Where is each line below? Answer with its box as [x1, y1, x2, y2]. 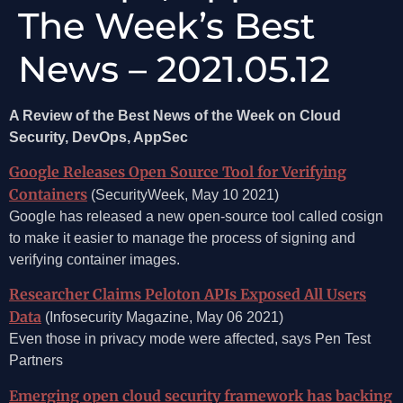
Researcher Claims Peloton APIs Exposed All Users [9, 285, 366, 304]
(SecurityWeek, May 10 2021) [87, 186, 279, 202]
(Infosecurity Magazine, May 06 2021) [41, 309, 283, 326]
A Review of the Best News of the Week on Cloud [9, 107, 341, 123]
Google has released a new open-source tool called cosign [9, 208, 383, 224]
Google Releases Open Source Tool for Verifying [9, 162, 346, 181]
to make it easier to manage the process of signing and [9, 229, 355, 246]
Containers [9, 184, 87, 203]
